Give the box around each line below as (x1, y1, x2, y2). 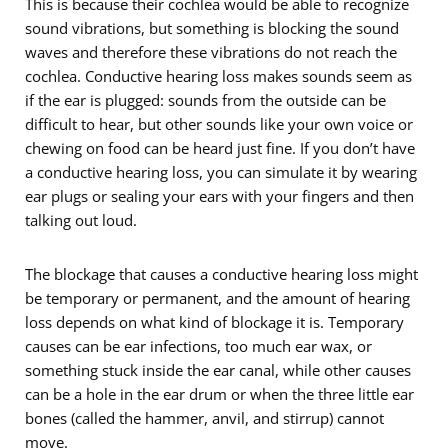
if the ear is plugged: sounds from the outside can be (25, 90, 386, 111)
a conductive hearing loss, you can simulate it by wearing (25, 162, 417, 183)
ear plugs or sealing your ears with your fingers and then (25, 186, 414, 207)
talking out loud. (25, 210, 137, 231)
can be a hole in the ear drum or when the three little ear (25, 384, 414, 405)
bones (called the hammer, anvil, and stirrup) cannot (25, 408, 384, 429)
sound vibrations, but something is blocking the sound (25, 18, 399, 39)
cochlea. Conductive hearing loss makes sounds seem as (25, 66, 412, 87)
